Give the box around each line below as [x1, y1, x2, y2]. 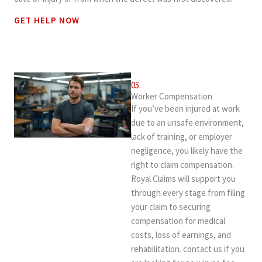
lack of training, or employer [131, 130, 232, 142]
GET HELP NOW [14, 14, 80, 26]
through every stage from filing [131, 187, 245, 198]
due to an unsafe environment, [131, 116, 244, 128]
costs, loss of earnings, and [131, 229, 231, 240]
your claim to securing [131, 201, 211, 212]
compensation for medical [131, 215, 225, 226]
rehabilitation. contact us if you [131, 243, 244, 254]
